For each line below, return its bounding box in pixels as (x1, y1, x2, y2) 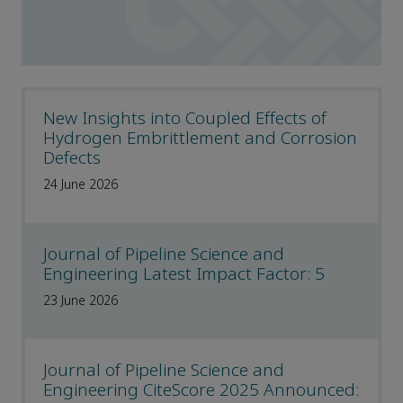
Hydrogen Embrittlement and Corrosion (43, 126, 357, 151)
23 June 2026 (43, 291, 118, 310)
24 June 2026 (43, 175, 118, 194)
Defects (43, 146, 101, 171)
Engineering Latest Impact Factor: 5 (43, 262, 325, 287)
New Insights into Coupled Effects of (43, 106, 327, 131)
